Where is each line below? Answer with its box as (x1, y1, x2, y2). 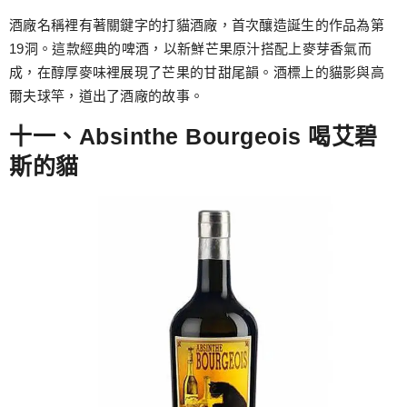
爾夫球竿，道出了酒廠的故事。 (9, 88, 204, 104)
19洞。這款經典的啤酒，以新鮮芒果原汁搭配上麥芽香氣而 (9, 41, 372, 57)
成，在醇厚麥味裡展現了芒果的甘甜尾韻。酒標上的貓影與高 (9, 65, 385, 81)
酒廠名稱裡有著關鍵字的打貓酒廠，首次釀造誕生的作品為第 (9, 17, 385, 34)
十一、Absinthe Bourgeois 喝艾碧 (9, 123, 378, 149)
